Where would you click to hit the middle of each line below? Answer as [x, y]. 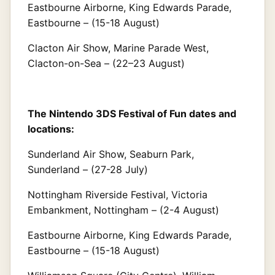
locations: [51, 129]
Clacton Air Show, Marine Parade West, [118, 48]
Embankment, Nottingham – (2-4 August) [123, 210]
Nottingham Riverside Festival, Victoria [118, 194]
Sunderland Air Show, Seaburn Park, [111, 154]
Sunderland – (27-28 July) [88, 169]
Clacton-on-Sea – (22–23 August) [106, 63]
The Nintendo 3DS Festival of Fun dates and [132, 113]
